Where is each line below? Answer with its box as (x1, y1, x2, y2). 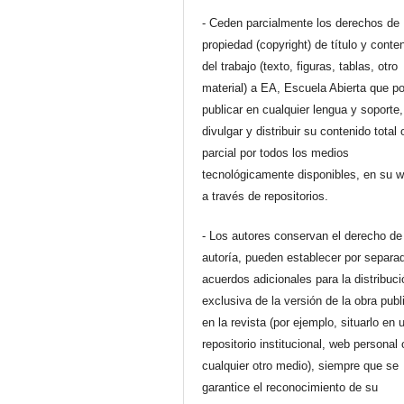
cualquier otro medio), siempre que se (202, 358, 399, 372)
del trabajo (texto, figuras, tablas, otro (202, 59, 399, 73)
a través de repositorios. (202, 188, 329, 203)
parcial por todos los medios (202, 145, 350, 160)
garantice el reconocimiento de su (202, 380, 379, 394)
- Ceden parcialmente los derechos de (202, 15, 400, 30)
